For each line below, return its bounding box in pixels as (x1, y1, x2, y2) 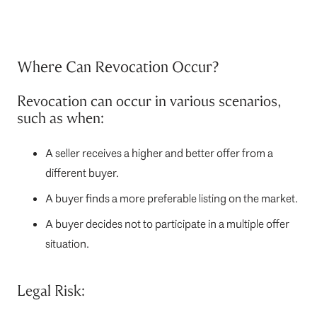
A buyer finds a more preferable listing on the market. (45, 191, 298, 207)
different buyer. (45, 166, 119, 181)
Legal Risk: (17, 282, 85, 301)
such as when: (17, 109, 104, 128)
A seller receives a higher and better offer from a (45, 146, 273, 161)
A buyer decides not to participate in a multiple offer (45, 217, 289, 232)
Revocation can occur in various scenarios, (17, 92, 281, 111)
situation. (45, 236, 89, 252)
